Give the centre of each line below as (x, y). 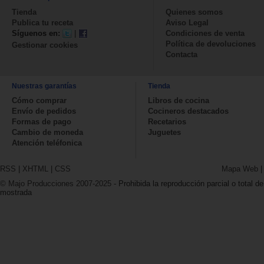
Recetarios (167, 121)
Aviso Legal (187, 22)
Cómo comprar (39, 100)
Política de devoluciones (211, 44)
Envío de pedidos (44, 111)
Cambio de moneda (47, 132)
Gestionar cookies (45, 45)
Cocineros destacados (188, 111)
